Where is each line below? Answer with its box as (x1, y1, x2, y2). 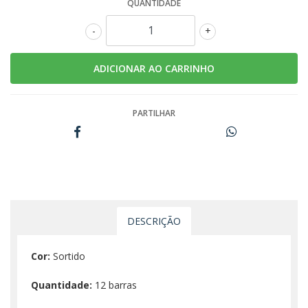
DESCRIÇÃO (127, 214, 181, 228)
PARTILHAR (133, 107, 175, 119)
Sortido (50, 249, 85, 263)
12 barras (92, 278, 137, 291)
